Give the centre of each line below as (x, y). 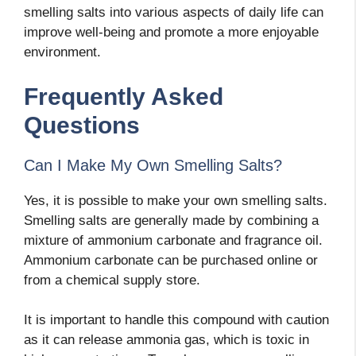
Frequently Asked (124, 96)
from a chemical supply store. (112, 280)
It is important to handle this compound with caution (176, 320)
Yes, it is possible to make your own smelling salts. (176, 200)
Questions (82, 125)
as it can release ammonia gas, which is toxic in (166, 340)
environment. (62, 52)
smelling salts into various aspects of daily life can (174, 13)
